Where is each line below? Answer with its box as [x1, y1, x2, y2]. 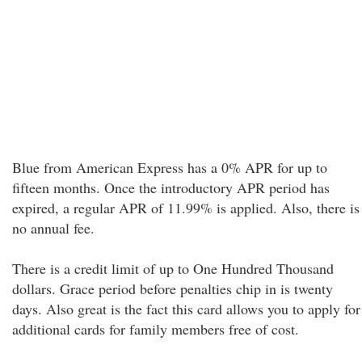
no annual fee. [12, 218, 95, 238]
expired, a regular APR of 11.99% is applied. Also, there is [12, 198, 360, 217]
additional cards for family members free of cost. [12, 319, 299, 339]
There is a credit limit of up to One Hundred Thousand [12, 259, 334, 278]
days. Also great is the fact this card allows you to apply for [12, 299, 360, 318]
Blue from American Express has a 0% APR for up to [12, 158, 327, 177]
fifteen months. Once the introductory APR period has [12, 178, 330, 197]
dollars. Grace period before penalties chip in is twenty [12, 279, 333, 298]
